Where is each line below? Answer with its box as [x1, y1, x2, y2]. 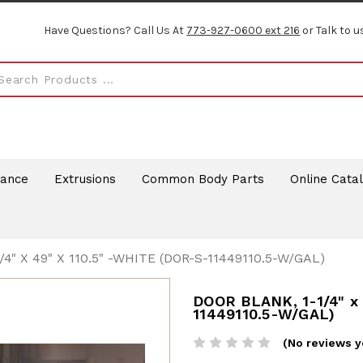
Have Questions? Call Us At [44, 23, 187, 38]
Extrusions [53, 171, 116, 186]
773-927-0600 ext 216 [186, 23, 301, 38]
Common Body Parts [141, 171, 264, 186]
